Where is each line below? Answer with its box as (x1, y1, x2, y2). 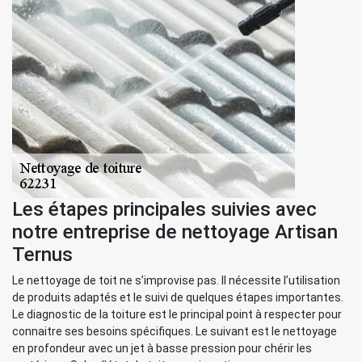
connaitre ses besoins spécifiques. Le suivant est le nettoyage (12, 325, 337, 338)
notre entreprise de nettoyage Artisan (12, 221, 338, 243)
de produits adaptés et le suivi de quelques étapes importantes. (12, 291, 343, 304)
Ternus (12, 243, 73, 266)
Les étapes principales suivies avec (12, 198, 317, 221)
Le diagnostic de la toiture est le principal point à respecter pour (12, 308, 342, 321)
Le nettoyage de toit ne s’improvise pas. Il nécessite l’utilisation (12, 274, 340, 287)
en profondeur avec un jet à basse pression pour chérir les (12, 342, 312, 355)
